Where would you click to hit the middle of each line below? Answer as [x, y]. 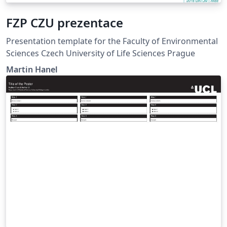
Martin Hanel [32, 69]
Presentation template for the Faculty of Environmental [112, 41]
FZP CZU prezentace [65, 22]
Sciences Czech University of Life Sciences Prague [101, 53]
